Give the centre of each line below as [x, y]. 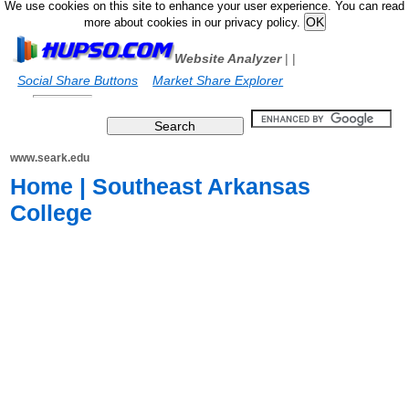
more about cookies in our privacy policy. [194, 23]
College [52, 213]
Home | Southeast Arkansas [161, 186]
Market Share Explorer [218, 80]
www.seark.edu [50, 158]
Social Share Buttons [78, 80]
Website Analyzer [228, 58]
